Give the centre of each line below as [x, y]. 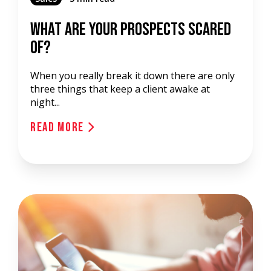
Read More [59, 127]
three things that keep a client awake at [120, 89]
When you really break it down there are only [132, 76]
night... [45, 102]
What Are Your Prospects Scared [131, 30]
